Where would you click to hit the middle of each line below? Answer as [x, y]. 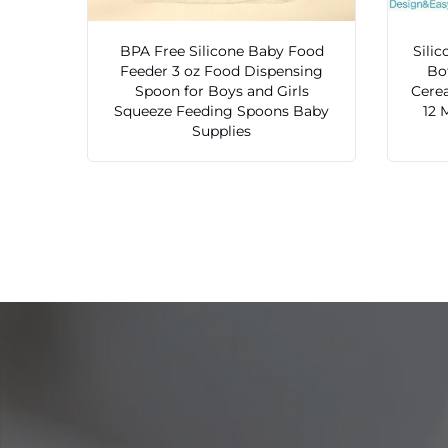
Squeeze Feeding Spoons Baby [222, 111]
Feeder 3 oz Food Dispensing [222, 71]
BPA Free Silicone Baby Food [221, 51]
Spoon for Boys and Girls [221, 91]
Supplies [222, 131]
